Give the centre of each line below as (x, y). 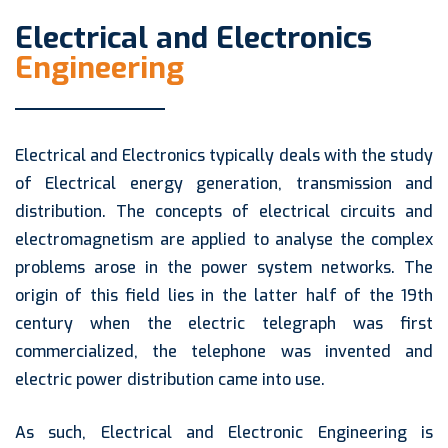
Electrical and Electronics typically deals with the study (224, 155)
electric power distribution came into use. (170, 379)
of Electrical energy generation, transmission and (224, 183)
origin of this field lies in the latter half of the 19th (224, 295)
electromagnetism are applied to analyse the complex (224, 239)
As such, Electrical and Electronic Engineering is (224, 432)
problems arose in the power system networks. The (224, 267)
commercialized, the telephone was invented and (224, 351)
